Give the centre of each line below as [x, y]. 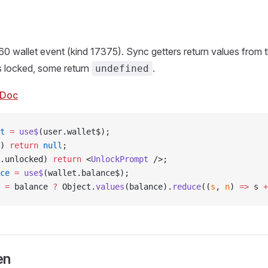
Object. [77, 187]
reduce [187, 187]
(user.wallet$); [74, 132]
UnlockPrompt [120, 159]
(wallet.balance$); [86, 173]
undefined [122, 68]
